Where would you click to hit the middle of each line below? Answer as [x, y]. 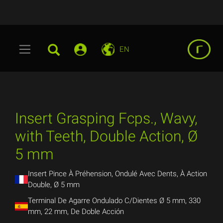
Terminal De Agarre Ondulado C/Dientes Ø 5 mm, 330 [114, 201]
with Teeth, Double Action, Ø [106, 136]
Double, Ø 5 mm [54, 185]
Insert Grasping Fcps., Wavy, [106, 118]
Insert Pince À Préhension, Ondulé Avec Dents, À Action [117, 174]
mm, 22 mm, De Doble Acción [76, 212]
